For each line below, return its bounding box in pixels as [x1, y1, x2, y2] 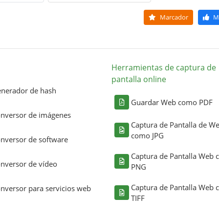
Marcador [158, 12, 188, 22]
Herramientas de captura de [111, 62, 216, 73]
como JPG [131, 130, 164, 140]
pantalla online [111, 73, 166, 85]
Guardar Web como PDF [131, 97, 213, 107]
